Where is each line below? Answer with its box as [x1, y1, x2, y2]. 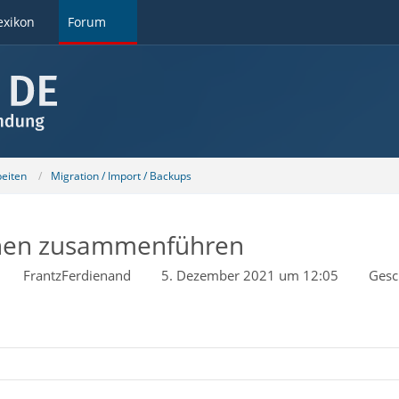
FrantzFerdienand [22, 266, 131, 284]
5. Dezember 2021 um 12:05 [160, 266, 338, 284]
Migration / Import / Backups [50, 167, 191, 183]
